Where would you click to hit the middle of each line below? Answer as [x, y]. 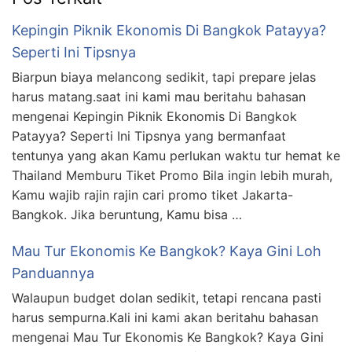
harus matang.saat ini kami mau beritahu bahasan [159, 97]
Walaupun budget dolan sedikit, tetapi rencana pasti [167, 298]
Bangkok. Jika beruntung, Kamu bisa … [127, 215]
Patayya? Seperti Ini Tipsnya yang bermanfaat [149, 136]
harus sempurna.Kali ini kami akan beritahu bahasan [165, 318]
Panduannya [53, 273]
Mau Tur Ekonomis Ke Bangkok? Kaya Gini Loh [167, 251]
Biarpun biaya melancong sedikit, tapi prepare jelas [164, 77]
